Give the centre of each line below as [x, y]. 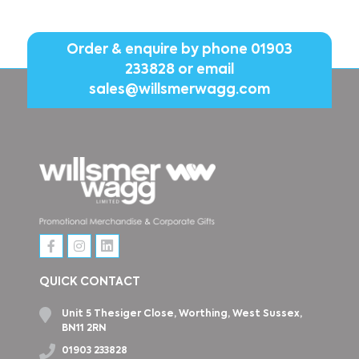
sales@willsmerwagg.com [179, 90]
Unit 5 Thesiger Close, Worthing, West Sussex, [182, 314]
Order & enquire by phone [158, 50]
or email [204, 70]
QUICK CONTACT [89, 282]
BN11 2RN [84, 328]
